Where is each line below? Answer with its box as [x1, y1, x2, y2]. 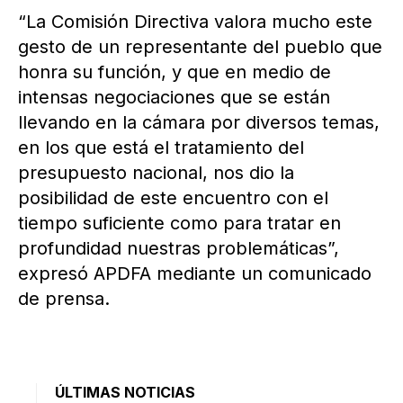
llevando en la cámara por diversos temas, [18, 112, 380, 134]
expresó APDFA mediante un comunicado [18, 263, 372, 285]
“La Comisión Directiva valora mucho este [18, 11, 372, 33]
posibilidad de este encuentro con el [18, 187, 328, 210]
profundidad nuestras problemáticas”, [18, 237, 339, 260]
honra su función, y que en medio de [18, 61, 331, 84]
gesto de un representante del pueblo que [18, 36, 382, 58]
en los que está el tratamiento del [18, 137, 304, 159]
